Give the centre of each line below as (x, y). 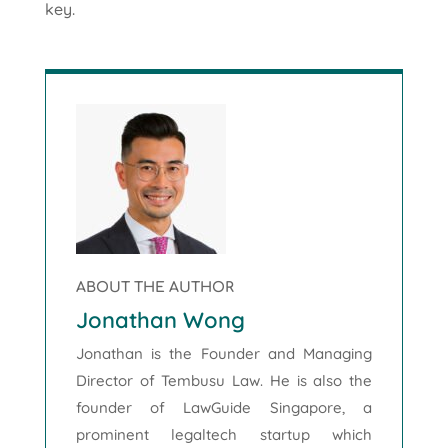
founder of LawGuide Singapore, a (224, 407)
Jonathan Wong (160, 319)
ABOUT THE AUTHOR (154, 287)
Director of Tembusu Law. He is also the (224, 380)
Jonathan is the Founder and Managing (224, 353)
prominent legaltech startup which (224, 434)
